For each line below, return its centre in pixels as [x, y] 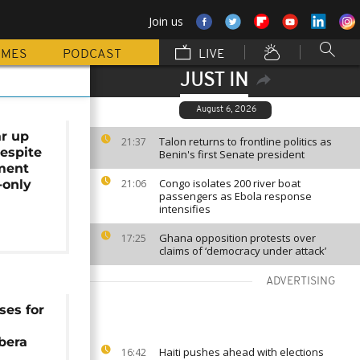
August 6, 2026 [226, 110]
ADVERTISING [301, 282]
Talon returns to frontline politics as [245, 141]
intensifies [185, 209]
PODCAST [92, 55]
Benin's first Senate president [232, 154]
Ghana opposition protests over [237, 238]
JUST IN [214, 81]
